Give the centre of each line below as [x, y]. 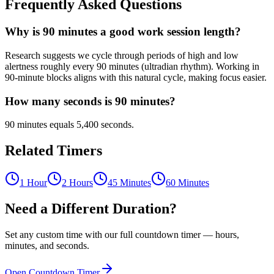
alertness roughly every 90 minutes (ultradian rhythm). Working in [132, 66]
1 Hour [33, 183]
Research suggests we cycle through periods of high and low [122, 55]
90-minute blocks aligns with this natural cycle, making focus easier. [136, 77]
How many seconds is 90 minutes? [90, 101]
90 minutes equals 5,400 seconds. [69, 125]
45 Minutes [129, 183]
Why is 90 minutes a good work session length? [123, 32]
